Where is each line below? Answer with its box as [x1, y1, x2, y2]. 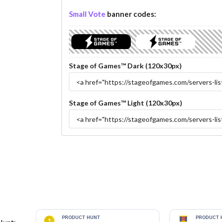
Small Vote [68, 9, 106, 19]
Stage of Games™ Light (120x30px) [68, 99, 182, 108]
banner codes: [105, 9, 156, 19]
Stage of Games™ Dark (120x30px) [68, 61, 182, 70]
